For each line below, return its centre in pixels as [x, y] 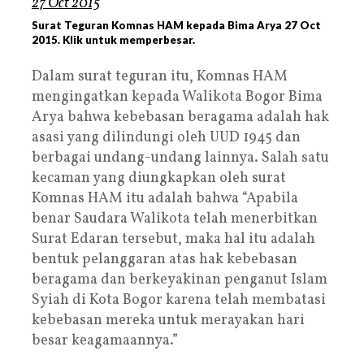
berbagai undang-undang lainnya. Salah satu [180, 158]
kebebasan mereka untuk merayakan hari [168, 320]
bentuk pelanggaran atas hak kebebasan [165, 259]
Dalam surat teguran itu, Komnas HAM [160, 76]
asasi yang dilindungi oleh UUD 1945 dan [166, 137]
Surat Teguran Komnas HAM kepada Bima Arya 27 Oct [176, 25]
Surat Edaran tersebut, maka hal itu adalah [173, 239]
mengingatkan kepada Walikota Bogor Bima [177, 97]
